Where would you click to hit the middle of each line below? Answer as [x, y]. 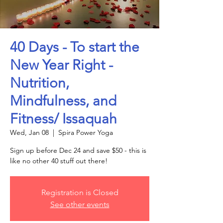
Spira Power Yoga [86, 132]
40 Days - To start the [75, 47]
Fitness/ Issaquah [63, 119]
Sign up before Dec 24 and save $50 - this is [78, 150]
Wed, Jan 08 [29, 132]
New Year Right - [61, 65]
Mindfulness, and [63, 101]
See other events [80, 204]
